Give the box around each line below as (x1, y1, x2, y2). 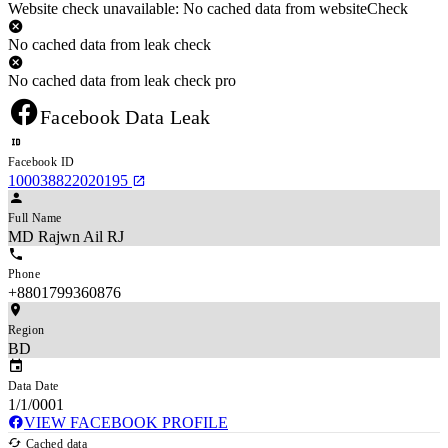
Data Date (8, 378, 59, 393)
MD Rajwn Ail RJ (8, 227, 124, 245)
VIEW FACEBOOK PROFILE (24, 413, 228, 431)
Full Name (8, 210, 62, 225)
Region (8, 322, 45, 337)
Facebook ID (8, 154, 75, 169)
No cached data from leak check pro (8, 71, 236, 89)
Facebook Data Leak (40, 105, 211, 128)
